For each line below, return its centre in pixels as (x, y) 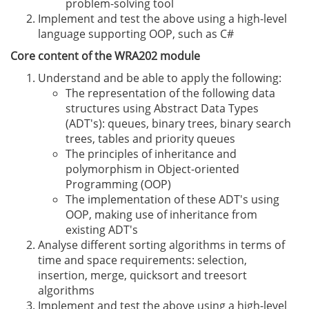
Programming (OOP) (118, 184)
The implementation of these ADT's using (172, 199)
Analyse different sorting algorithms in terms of (161, 245)
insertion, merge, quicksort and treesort (142, 275)
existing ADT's (102, 230)
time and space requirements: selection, (142, 260)
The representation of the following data (170, 93)
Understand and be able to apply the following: (160, 78)
